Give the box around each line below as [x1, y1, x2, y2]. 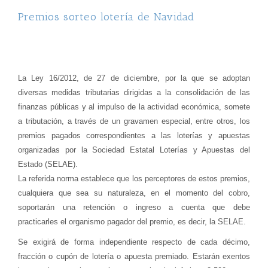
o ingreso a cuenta [115, 203, 213, 212]
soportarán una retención [18, 203, 115, 212]
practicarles [18, 218, 58, 226]
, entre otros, [190, 117, 240, 126]
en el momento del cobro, [151, 189, 251, 197]
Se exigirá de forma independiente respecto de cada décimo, [18, 237, 250, 246]
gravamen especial [123, 117, 190, 126]
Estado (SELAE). [18, 160, 78, 169]
